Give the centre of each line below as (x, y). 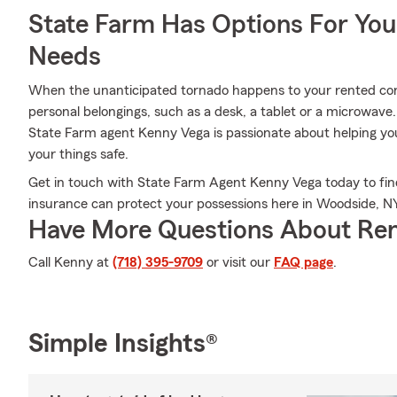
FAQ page (304, 262)
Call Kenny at (70, 262)
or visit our (238, 262)
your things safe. (78, 154)
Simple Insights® (123, 344)
